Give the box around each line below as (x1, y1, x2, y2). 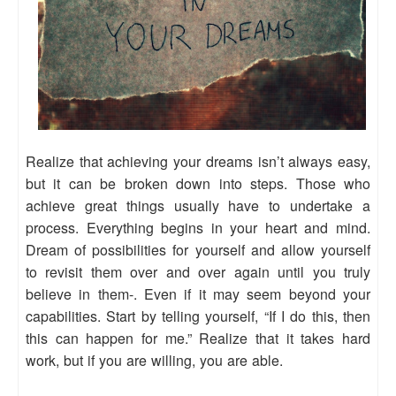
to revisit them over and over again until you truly (26, 261, 370, 282)
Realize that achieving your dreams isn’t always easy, (26, 150, 370, 171)
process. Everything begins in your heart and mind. (26, 217, 370, 238)
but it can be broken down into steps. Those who (26, 172, 370, 194)
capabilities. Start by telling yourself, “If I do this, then (26, 305, 370, 326)
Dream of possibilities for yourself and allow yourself (26, 239, 370, 260)
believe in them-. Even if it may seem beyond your (26, 283, 370, 304)
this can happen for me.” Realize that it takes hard (26, 327, 370, 348)
